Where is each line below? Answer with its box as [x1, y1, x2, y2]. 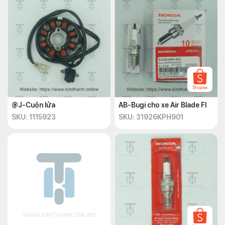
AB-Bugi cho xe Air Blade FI [119, 101, 207, 109]
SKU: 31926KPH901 [119, 113, 183, 121]
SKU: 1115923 [12, 113, 56, 121]
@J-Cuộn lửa [12, 101, 55, 109]
